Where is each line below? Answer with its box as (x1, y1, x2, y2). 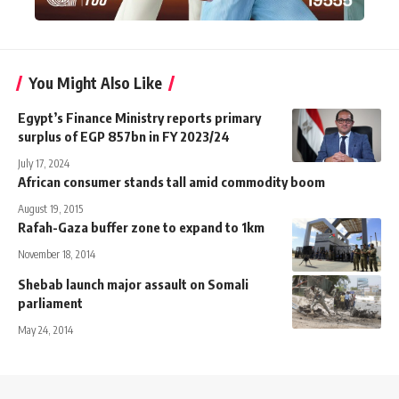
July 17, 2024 (18, 156, 69, 170)
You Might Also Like (28, 72, 162, 93)
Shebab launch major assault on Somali (18, 275, 248, 292)
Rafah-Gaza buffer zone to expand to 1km (18, 218, 265, 235)
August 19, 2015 (18, 201, 83, 216)
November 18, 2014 (18, 247, 95, 261)
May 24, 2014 (18, 322, 73, 337)
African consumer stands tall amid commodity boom (18, 173, 325, 190)
